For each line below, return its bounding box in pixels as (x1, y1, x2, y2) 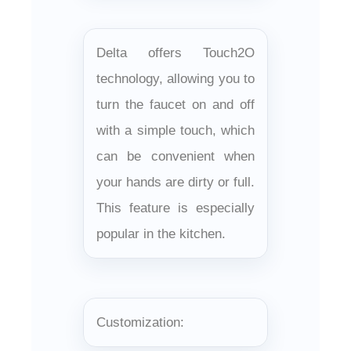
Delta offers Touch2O (96, 45, 255, 60)
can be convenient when (96, 148, 255, 164)
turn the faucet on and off (96, 96, 255, 112)
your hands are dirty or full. (96, 174, 255, 190)
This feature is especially (96, 200, 255, 215)
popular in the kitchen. (96, 226, 226, 241)
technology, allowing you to (96, 71, 255, 86)
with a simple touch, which (96, 122, 255, 138)
